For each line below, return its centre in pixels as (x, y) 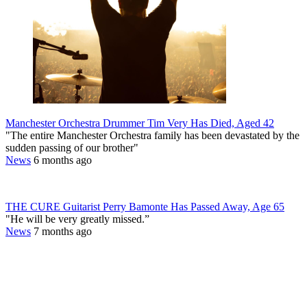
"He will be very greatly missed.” (77, 219)
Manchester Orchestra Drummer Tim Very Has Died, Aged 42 (140, 123)
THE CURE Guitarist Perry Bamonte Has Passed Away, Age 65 (145, 206)
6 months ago (63, 160)
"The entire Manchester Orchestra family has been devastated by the (152, 135)
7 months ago (63, 231)
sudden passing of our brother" (72, 147)
